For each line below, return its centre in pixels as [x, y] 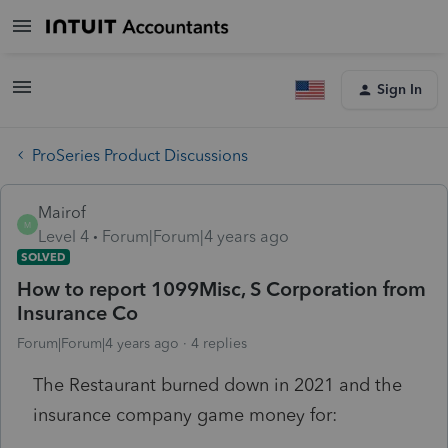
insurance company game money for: [185, 414]
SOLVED [43, 256]
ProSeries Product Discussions [140, 155]
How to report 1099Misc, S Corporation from [221, 288]
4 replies [219, 343]
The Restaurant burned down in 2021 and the [217, 384]
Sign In [399, 89]
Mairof [62, 212]
